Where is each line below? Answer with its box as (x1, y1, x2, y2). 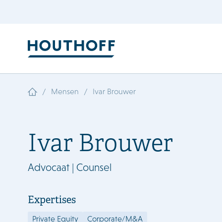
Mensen (51, 87, 79, 96)
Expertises (28, 194, 76, 207)
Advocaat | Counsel (28, 161, 111, 173)
